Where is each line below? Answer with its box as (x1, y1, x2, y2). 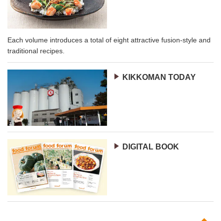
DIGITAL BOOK (122, 143, 179, 151)
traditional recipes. (7, 46, 65, 55)
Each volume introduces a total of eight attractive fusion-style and (7, 36, 211, 44)
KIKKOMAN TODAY (122, 73, 196, 81)
